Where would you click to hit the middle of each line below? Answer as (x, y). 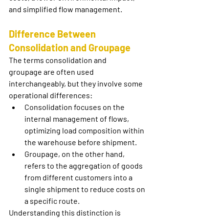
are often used (69, 72)
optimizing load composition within (85, 131)
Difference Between (53, 34)
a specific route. (52, 201)
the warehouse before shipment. (81, 142)
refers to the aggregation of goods (84, 166)
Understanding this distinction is (66, 213)
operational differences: (51, 95)
